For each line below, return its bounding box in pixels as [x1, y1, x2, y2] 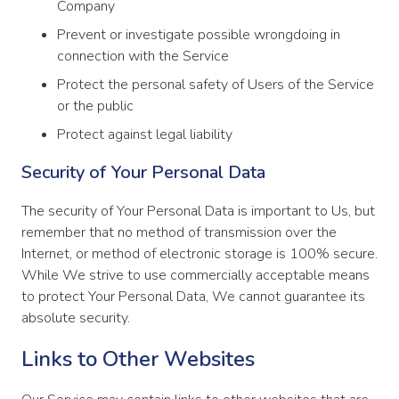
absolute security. [21, 307, 130, 328]
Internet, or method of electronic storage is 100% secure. [21, 243, 378, 264]
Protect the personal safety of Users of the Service [57, 74, 374, 94]
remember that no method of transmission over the [21, 222, 337, 242]
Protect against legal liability [57, 124, 232, 144]
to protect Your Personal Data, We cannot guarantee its [21, 286, 365, 306]
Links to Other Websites [21, 344, 255, 373]
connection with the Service [57, 45, 229, 66]
